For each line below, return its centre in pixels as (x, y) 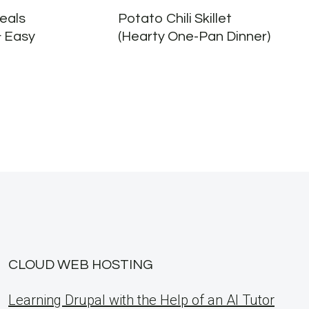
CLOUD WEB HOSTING (81, 265)
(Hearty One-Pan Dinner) (194, 37)
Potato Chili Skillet (175, 19)
